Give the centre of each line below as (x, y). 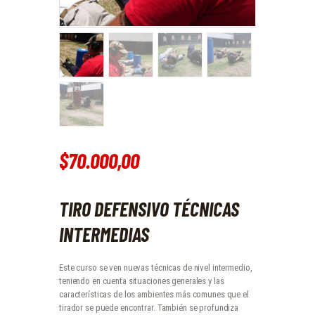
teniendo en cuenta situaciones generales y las (142, 281)
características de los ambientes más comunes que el (154, 294)
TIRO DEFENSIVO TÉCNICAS (149, 208)
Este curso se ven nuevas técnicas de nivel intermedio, (156, 267)
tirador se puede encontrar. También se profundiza (149, 307)
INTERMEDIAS (104, 234)
